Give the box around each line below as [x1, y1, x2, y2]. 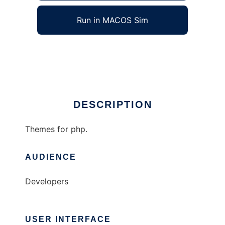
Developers [25, 176, 68, 187]
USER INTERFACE [25, 215, 111, 224]
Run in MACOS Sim [77, 15, 148, 26]
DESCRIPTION [73, 99, 152, 110]
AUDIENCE [25, 153, 76, 162]
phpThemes [25, 47, 69, 57]
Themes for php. [25, 124, 87, 135]
